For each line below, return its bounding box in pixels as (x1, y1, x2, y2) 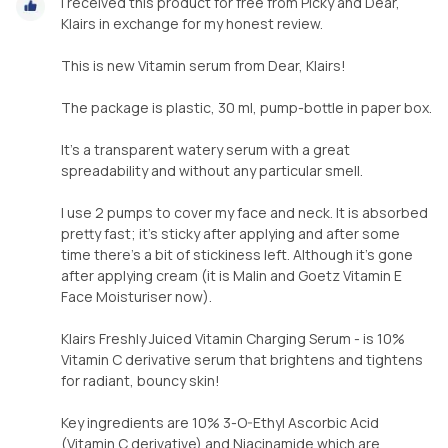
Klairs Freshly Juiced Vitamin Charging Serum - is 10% (61, 328, 405, 348)
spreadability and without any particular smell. (61, 160, 363, 180)
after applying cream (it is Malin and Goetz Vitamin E (61, 265, 402, 285)
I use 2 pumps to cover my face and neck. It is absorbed (61, 202, 428, 222)
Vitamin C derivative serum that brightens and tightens (61, 349, 423, 369)
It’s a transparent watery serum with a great (61, 139, 350, 159)
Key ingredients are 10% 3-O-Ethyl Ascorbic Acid (61, 412, 379, 432)
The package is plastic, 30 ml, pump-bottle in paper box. (61, 97, 432, 117)
